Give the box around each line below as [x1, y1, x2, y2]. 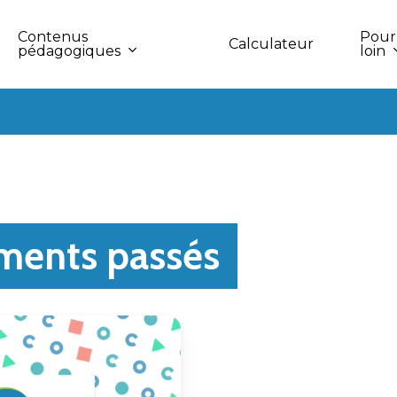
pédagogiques [18, 42, 121, 59]
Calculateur [228, 35, 314, 52]
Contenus [18, 27, 89, 45]
